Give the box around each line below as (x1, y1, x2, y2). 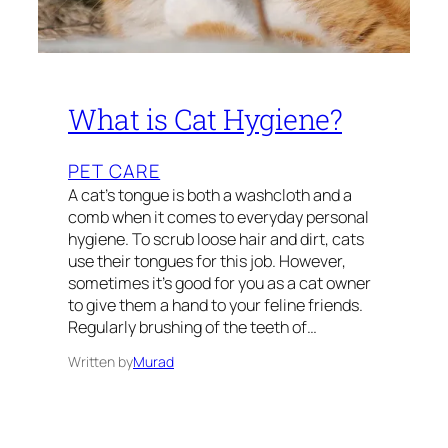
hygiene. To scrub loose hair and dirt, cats (68, 228, 364, 251)
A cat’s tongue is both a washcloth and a (68, 184, 352, 207)
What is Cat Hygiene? (68, 99, 342, 138)
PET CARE (68, 158, 161, 185)
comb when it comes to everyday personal (68, 206, 369, 229)
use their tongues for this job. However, (68, 250, 346, 273)
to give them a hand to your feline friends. (68, 294, 363, 317)
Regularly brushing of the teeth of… (68, 316, 317, 339)
